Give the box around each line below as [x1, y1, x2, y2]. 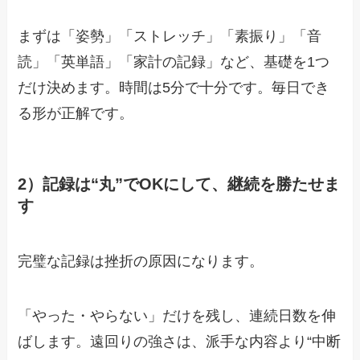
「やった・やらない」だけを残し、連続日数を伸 [18, 308, 337, 325]
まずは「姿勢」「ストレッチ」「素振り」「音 [18, 27, 322, 44]
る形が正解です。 [18, 104, 134, 121]
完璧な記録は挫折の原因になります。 [18, 253, 264, 270]
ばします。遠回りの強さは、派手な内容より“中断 [18, 333, 342, 350]
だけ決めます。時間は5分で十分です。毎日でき [18, 79, 330, 96]
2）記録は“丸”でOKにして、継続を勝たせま [18, 174, 341, 193]
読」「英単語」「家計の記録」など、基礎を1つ [18, 53, 330, 70]
